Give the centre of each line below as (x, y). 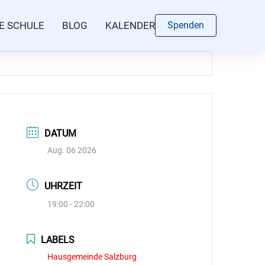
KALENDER (130, 25)
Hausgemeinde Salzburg (92, 257)
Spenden (186, 25)
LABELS (58, 240)
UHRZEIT (64, 186)
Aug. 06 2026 (72, 150)
